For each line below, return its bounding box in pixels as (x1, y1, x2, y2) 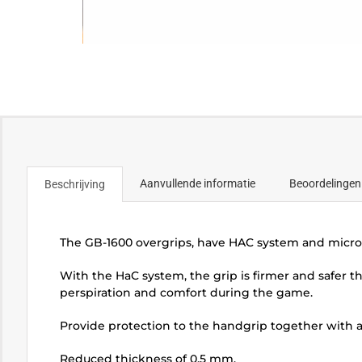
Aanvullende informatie (139, 176, 255, 190)
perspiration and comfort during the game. (59, 284, 313, 300)
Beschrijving (44, 177, 105, 191)
